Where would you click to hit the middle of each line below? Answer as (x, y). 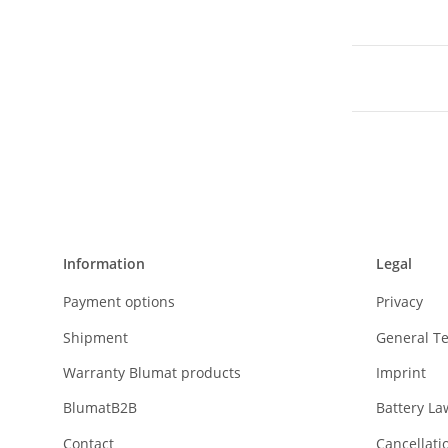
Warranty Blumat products (152, 372)
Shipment (95, 337)
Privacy (399, 302)
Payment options (119, 302)
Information (104, 263)
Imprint (400, 372)
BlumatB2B (100, 408)
